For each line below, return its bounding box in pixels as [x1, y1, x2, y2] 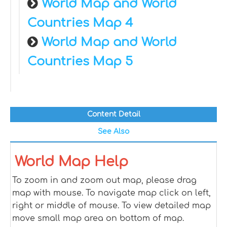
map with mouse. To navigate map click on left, [12, 188, 211, 198]
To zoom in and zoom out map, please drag [12, 176, 197, 185]
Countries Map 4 [27, 16, 133, 30]
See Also [98, 128, 129, 135]
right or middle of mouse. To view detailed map [12, 201, 211, 210]
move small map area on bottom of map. [12, 214, 184, 223]
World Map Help [15, 154, 128, 169]
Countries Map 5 [27, 55, 133, 68]
